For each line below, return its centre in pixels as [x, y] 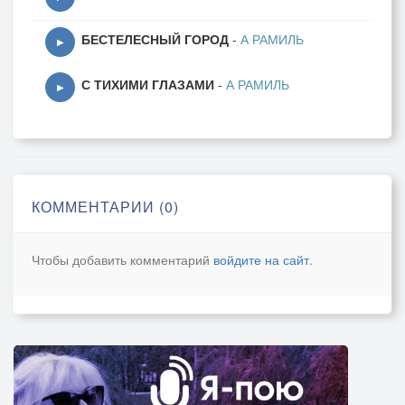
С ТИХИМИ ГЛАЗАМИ [148, 84]
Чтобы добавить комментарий [122, 259]
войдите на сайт [261, 259]
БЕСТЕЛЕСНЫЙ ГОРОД [155, 39]
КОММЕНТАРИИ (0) [105, 207]
